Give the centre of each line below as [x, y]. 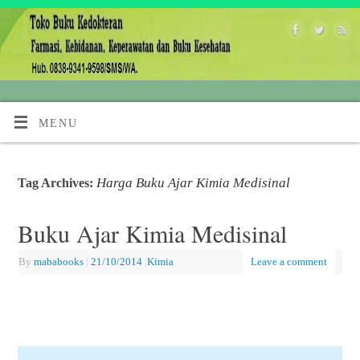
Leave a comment [288, 261]
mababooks [58, 261]
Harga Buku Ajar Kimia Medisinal [193, 182]
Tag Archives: [57, 182]
